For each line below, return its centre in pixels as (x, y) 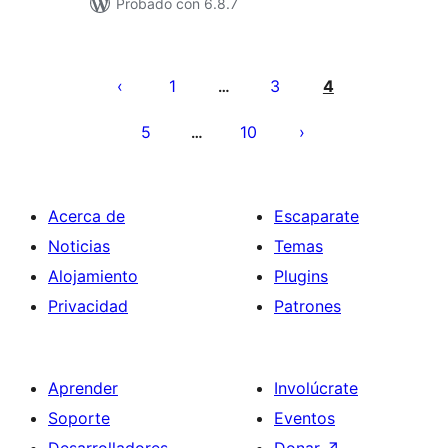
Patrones (307, 306)
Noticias (79, 246)
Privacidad (88, 306)
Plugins (301, 276)
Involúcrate (316, 388)
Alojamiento (93, 276)
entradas (139, 111)
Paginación (151, 55)
